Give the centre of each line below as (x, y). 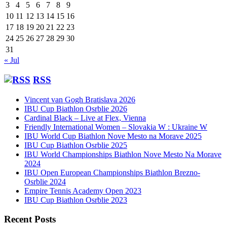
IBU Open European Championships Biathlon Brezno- (112, 172)
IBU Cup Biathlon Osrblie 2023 (76, 200)
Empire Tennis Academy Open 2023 (83, 191)
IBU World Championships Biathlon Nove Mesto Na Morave (123, 154)
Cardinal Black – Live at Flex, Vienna (85, 118)
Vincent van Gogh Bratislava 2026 (80, 99)
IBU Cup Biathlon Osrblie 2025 (76, 145)
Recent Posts (30, 219)
